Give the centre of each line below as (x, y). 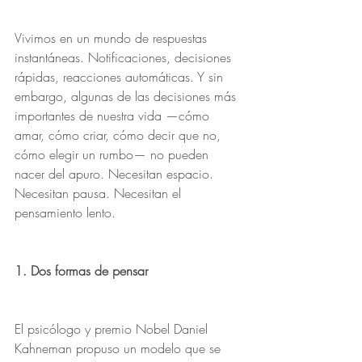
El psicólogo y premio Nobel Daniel (113, 329)
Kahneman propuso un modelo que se (120, 348)
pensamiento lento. (65, 213)
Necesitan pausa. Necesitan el (100, 193)
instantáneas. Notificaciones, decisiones (125, 57)
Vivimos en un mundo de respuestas (113, 38)
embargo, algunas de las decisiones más (127, 96)
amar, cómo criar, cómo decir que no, (120, 135)
